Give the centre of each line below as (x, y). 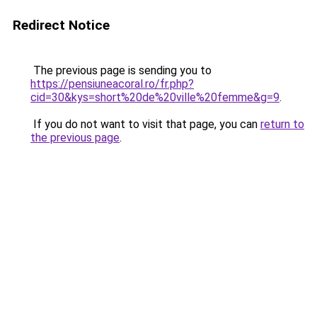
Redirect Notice (61, 25)
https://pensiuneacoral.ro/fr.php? (112, 84)
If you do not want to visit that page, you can (145, 124)
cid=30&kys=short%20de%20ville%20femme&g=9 (155, 97)
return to (282, 124)
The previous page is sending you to (121, 70)
